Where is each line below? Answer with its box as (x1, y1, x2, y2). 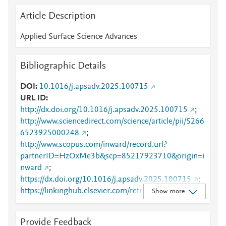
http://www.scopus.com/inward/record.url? (20, 141, 167, 149)
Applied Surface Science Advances (20, 33, 137, 41)
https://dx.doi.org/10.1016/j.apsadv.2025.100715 (20, 176, 191, 184)
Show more (151, 188, 185, 195)
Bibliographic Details (20, 61, 106, 71)
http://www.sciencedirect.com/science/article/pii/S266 (20, 118, 204, 126)
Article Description (20, 11, 96, 21)
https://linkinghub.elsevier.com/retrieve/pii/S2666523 (20, 187, 206, 195)
